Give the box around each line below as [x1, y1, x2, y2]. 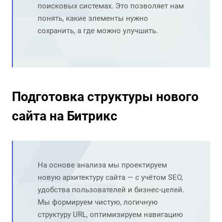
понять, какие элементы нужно [38, 14, 148, 23]
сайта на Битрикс [12, 109, 117, 124]
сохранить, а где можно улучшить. [38, 26, 158, 36]
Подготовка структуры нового [12, 89, 199, 105]
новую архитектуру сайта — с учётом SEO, [38, 173, 183, 182]
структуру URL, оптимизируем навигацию [38, 210, 183, 220]
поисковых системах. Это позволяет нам [38, 1, 184, 11]
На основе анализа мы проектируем [38, 161, 167, 170]
